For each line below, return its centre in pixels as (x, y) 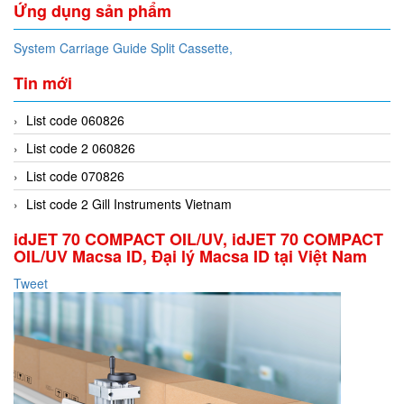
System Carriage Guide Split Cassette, (123, 48)
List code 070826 (75, 176)
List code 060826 (75, 120)
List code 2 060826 (81, 148)
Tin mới (43, 83)
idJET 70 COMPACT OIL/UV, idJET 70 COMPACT (198, 239)
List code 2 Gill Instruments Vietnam (129, 204)
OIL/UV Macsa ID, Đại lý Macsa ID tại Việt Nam (190, 257)
